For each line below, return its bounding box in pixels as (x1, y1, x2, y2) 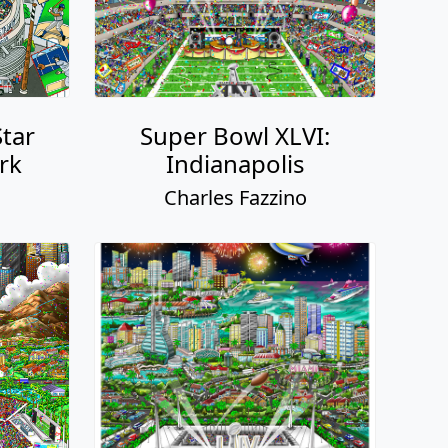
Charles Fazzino (163, 184, 307, 212)
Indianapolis (165, 147, 305, 181)
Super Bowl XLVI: (140, 119, 330, 153)
